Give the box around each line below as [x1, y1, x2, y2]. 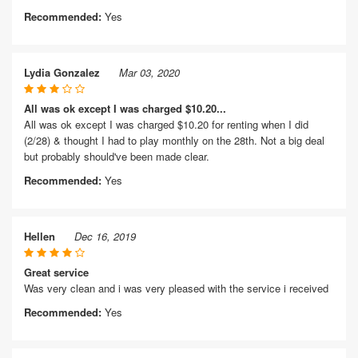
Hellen [24, 229, 55, 244]
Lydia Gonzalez [24, 65, 100, 80]
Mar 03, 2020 [119, 65, 180, 80]
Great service [24, 265, 89, 280]
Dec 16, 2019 [74, 229, 136, 244]
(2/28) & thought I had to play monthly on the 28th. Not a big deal [24, 133, 324, 148]
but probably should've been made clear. [24, 149, 209, 164]
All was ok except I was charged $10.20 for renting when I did [24, 117, 308, 132]
